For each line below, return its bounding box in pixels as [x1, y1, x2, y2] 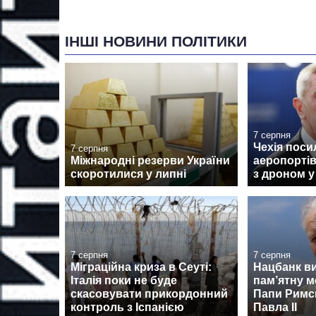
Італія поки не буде [71, 274, 177, 287]
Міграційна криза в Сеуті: [71, 261, 212, 274]
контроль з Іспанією [71, 301, 184, 314]
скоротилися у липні [71, 168, 186, 181]
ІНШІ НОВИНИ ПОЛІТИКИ [65, 32, 247, 49]
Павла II [253, 301, 297, 314]
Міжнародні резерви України [71, 154, 230, 167]
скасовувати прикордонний [71, 288, 228, 300]
